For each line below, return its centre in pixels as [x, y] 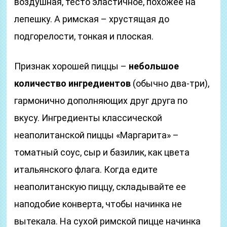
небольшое [154, 66]
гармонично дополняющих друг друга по [101, 101]
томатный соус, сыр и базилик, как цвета [102, 152]
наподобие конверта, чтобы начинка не [98, 204]
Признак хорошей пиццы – [72, 66]
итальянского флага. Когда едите [86, 169]
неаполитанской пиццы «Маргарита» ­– [97, 135]
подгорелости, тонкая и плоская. [84, 36]
